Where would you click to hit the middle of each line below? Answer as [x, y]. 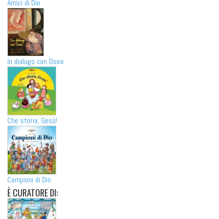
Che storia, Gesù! [32, 121]
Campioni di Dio [29, 180]
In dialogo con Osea [35, 62]
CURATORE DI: [34, 193]
